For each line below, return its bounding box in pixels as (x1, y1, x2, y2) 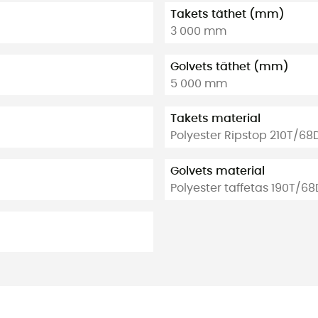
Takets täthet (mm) (170, 9, 285, 21)
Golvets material (170, 165, 265, 177)
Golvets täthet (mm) (170, 60, 289, 72)
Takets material (170, 113, 261, 125)
